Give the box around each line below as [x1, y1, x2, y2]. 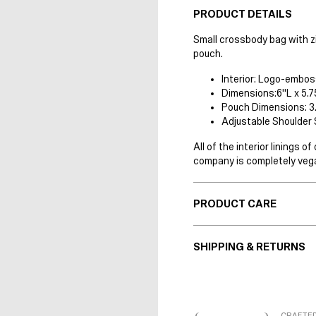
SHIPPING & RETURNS [193, 241, 305, 253]
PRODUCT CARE [193, 198, 276, 210]
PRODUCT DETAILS [193, 8, 292, 20]
